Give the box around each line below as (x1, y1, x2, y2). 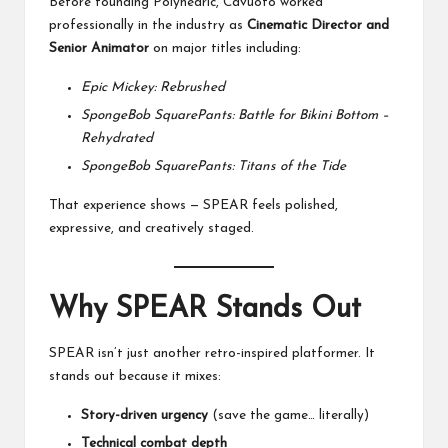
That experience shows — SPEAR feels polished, (49, 199, 338, 213)
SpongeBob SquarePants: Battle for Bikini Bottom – (81, 108, 389, 122)
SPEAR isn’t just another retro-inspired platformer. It (49, 346, 375, 360)
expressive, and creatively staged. (49, 222, 254, 236)
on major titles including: (149, 41, 301, 55)
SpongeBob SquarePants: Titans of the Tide (81, 160, 346, 174)
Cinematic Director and (247, 18, 389, 32)
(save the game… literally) (208, 408, 369, 422)
